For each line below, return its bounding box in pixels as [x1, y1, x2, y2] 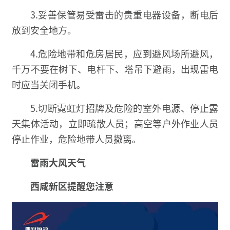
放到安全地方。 [12, 23, 76, 37]
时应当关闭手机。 [12, 78, 86, 91]
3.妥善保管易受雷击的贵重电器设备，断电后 [30, 8, 218, 22]
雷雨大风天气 [30, 156, 86, 169]
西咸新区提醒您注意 [30, 179, 113, 193]
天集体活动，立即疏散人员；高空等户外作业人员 [12, 117, 218, 130]
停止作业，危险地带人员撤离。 [12, 132, 141, 146]
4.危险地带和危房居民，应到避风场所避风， [30, 47, 218, 61]
